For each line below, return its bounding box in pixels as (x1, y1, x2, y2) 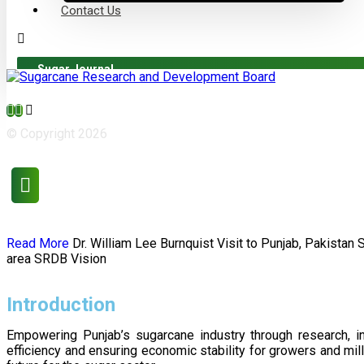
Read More (6, 236, 69, 251)
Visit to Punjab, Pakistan (217, 236, 354, 251)
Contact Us (61, 3, 121, 18)
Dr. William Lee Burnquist (72, 236, 214, 251)
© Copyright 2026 (6, 126, 107, 141)
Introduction (6, 293, 115, 316)
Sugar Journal (37, 63, 114, 76)
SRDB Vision (34, 251, 106, 266)
